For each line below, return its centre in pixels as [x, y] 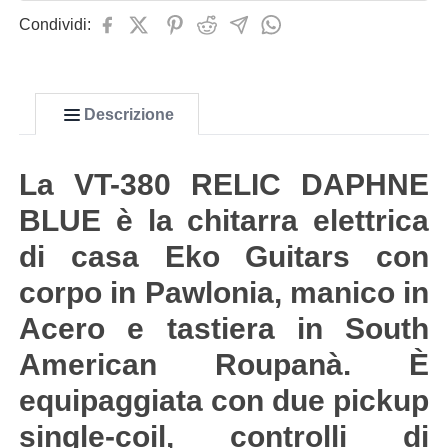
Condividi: [55, 24]
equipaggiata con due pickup [224, 400]
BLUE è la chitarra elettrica [224, 220]
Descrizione [129, 114]
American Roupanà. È [224, 364]
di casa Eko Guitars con [224, 256]
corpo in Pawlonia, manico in [224, 292]
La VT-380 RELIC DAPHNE [224, 184]
